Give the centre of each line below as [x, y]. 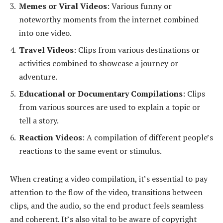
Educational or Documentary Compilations [101, 93]
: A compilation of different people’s [148, 137]
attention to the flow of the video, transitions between [106, 192]
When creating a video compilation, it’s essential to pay [109, 178]
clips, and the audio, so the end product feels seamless [107, 205]
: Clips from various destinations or [137, 50]
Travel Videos [46, 50]
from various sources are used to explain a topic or [110, 107]
